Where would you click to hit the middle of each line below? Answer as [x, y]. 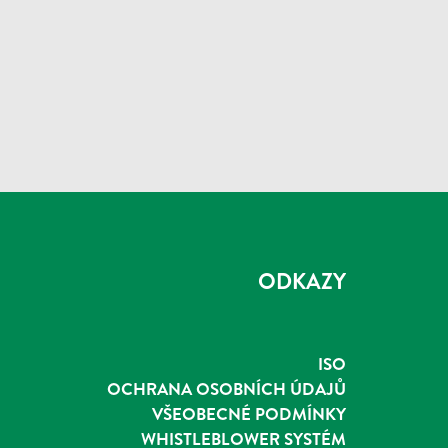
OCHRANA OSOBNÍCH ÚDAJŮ [226, 388]
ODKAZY [302, 280]
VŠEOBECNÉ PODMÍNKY [249, 413]
